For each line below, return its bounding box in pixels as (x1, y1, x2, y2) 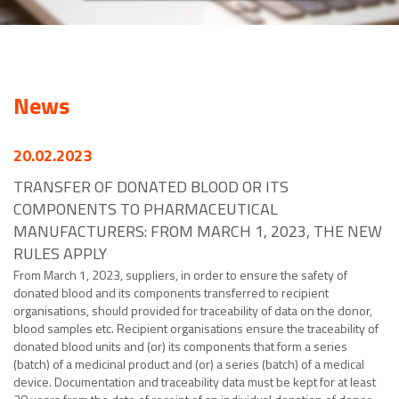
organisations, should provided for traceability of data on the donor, (13, 301, 372, 321)
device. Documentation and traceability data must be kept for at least (13, 372, 376, 392)
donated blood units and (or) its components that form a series (13, 337, 347, 356)
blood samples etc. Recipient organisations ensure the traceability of (13, 319, 379, 338)
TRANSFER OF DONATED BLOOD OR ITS (13, 175, 289, 199)
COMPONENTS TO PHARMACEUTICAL (13, 197, 278, 222)
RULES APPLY (13, 241, 107, 266)
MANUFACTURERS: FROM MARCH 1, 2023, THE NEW (13, 219, 382, 244)
